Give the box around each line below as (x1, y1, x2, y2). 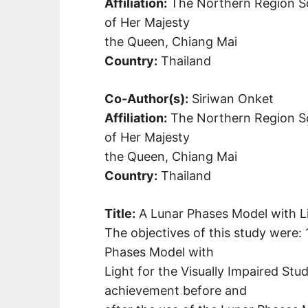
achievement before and (104, 283, 247, 298)
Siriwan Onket (188, 91, 274, 106)
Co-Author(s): (104, 91, 188, 106)
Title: (104, 206, 135, 221)
